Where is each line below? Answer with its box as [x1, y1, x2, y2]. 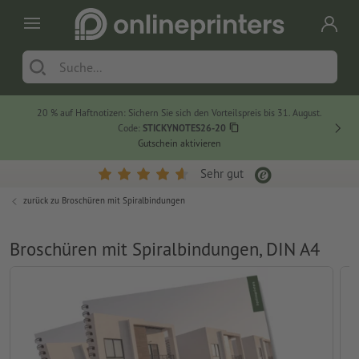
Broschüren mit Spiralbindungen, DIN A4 [10, 237, 320, 261]
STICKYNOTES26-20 [142, 122, 226, 135]
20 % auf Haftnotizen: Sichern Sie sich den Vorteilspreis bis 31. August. [37, 107, 323, 119]
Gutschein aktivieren [138, 137, 222, 150]
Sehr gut [200, 166, 244, 182]
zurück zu [23, 195, 62, 207]
